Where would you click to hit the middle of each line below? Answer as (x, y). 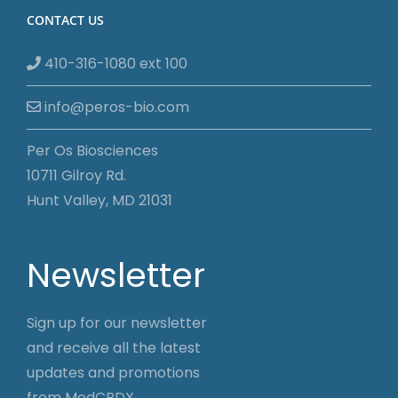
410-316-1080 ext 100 (114, 63)
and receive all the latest (114, 347)
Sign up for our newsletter (117, 322)
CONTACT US (65, 20)
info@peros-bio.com (115, 107)
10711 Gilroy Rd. (76, 175)
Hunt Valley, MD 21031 (99, 200)
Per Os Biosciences (92, 150)
